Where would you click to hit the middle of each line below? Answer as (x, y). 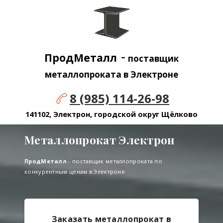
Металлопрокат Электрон (100, 140)
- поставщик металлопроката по (115, 161)
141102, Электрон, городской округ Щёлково (111, 114)
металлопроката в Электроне (111, 75)
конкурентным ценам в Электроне (75, 172)
